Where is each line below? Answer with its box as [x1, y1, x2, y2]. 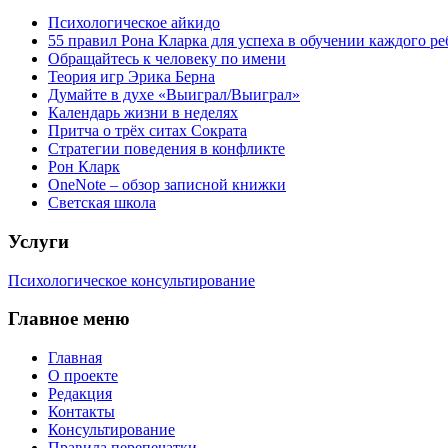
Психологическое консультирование [8, 271, 255, 289]
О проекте [48, 367, 118, 385]
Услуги [8, 230, 69, 252]
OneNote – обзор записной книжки [48, 176, 286, 194]
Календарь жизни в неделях [48, 104, 238, 122]
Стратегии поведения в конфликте [48, 140, 285, 158]
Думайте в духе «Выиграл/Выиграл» [48, 86, 300, 104]
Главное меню [8, 308, 130, 330]
